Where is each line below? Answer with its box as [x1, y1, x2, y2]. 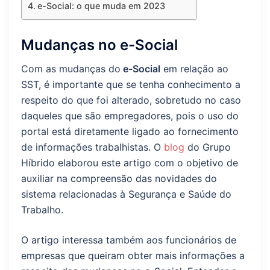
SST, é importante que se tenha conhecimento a [21, 78, 240, 91]
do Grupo [184, 141, 231, 154]
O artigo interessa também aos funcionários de [21, 234, 236, 246]
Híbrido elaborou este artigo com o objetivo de [21, 157, 238, 169]
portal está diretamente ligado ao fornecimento [21, 125, 239, 138]
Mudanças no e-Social [21, 36, 178, 54]
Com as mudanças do [21, 63, 121, 75]
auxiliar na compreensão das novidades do [21, 172, 217, 185]
